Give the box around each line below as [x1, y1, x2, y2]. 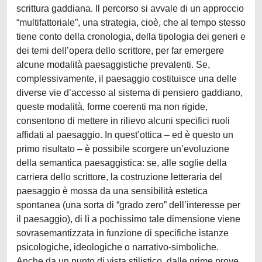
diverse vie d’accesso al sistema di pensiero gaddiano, [16, 88, 243, 98]
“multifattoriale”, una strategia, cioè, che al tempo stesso [16, 18, 246, 27]
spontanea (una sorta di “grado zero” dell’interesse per [16, 200, 240, 210]
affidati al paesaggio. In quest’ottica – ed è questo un [16, 130, 233, 140]
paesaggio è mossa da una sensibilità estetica [16, 186, 208, 196]
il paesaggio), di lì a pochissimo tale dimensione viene [16, 214, 240, 224]
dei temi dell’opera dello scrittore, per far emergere [16, 46, 224, 56]
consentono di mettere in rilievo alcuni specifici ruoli [16, 116, 230, 126]
